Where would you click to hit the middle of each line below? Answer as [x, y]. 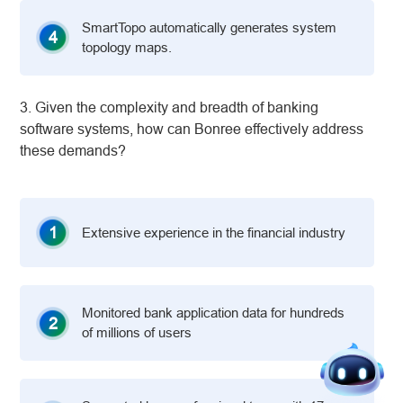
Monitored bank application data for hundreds [214, 313]
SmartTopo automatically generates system [210, 27]
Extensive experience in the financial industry [214, 232]
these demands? [73, 151]
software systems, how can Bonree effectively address [192, 129]
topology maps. [127, 47]
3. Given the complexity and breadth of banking [170, 107]
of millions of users [137, 333]
